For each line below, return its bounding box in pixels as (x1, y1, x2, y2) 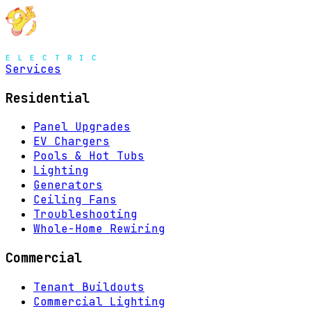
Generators (33, 178, 103, 193)
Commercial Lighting (33, 294, 165, 309)
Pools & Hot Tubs (33, 149, 144, 164)
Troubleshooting (33, 207, 137, 222)
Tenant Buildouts (33, 279, 144, 294)
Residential (6, 89, 90, 107)
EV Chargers (33, 134, 110, 149)
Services (6, 61, 61, 76)
